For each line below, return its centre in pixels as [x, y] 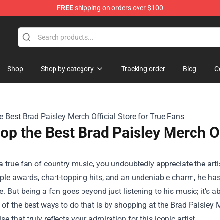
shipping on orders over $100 [118, 8]
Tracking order [143, 69]
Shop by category [67, 69]
